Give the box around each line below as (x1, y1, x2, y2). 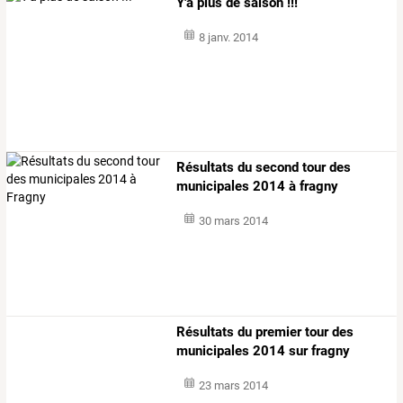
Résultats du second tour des (176, 159, 352, 176)
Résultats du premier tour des (176, 324, 354, 341)
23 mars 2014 (198, 379, 268, 393)
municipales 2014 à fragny (176, 178, 339, 195)
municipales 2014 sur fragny (176, 343, 351, 360)
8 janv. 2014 (198, 30, 258, 44)
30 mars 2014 (198, 214, 268, 228)
